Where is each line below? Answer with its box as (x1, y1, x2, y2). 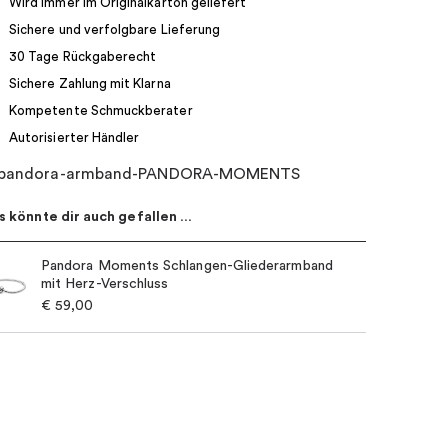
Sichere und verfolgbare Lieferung (9, 22, 221, 36)
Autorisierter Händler (9, 130, 140, 144)
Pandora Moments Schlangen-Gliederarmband (41, 259, 333, 274)
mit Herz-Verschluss (41, 277, 169, 292)
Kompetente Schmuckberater (9, 103, 193, 117)
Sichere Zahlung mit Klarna (9, 76, 171, 90)
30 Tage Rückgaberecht (9, 49, 157, 63)
